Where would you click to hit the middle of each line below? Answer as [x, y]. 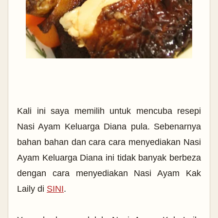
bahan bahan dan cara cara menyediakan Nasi [109, 142]
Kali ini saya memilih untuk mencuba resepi [109, 111]
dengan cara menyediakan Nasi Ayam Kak [109, 173]
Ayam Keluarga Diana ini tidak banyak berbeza [109, 158]
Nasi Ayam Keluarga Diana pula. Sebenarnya [109, 127]
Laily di [32, 189]
